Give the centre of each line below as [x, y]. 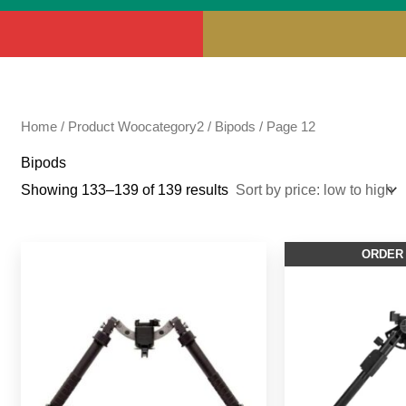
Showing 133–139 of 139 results [125, 190]
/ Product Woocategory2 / [136, 126]
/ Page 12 [286, 126]
